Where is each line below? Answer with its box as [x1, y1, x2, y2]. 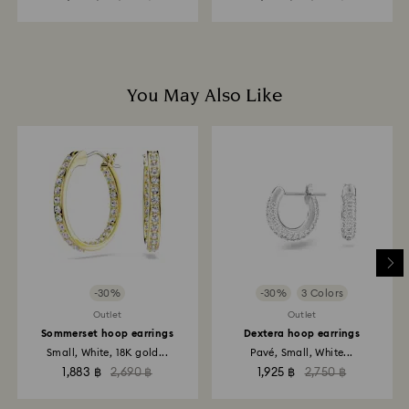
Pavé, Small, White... [250, 348, 353, 358]
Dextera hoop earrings [243, 329, 361, 339]
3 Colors [301, 288, 344, 299]
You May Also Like [126, 83, 283, 109]
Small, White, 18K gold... [46, 348, 168, 358]
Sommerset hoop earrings [40, 329, 174, 339]
